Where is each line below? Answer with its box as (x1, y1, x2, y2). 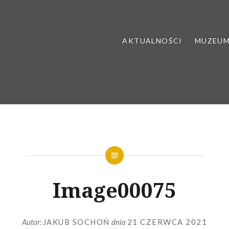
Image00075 (53, 176, 176, 204)
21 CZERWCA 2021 (127, 217, 208, 226)
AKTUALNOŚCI (122, 36, 182, 45)
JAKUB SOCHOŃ (42, 217, 110, 226)
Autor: (21, 217, 43, 226)
